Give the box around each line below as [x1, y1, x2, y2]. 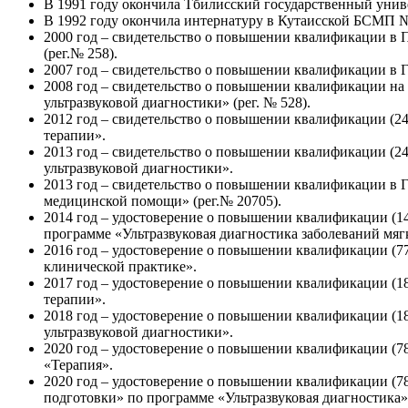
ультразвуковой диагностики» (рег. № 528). [44, 94, 311, 110]
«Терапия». [44, 356, 113, 372]
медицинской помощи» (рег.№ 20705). [44, 192, 281, 209]
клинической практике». [44, 258, 197, 274]
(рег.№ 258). [44, 45, 117, 61]
